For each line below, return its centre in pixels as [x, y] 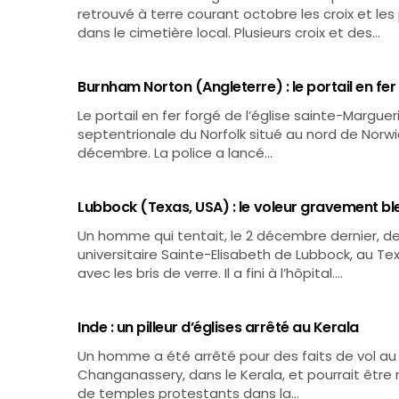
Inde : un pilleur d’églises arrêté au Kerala [218, 327]
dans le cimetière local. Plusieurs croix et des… [229, 33]
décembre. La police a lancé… [175, 153]
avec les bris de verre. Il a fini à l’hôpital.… [211, 273]
